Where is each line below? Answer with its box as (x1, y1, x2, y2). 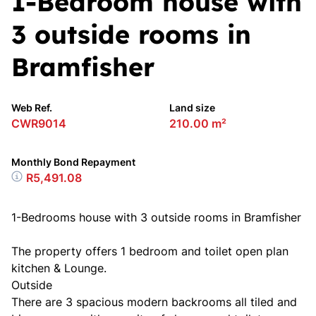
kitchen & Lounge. (11, 261, 107, 275)
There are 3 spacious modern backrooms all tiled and (11, 295, 297, 309)
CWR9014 (11, 116, 66, 130)
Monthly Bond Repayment (11, 156, 135, 168)
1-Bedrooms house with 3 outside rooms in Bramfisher (11, 210, 301, 224)
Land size (169, 102, 215, 114)
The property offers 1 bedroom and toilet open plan (11, 244, 288, 258)
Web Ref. (11, 102, 52, 114)
